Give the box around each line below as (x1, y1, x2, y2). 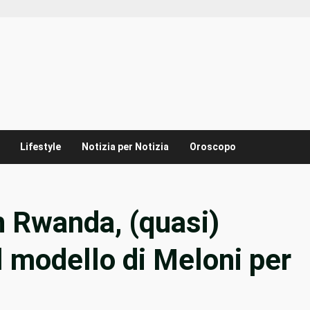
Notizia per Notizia (82, 141, 169, 153)
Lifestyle (20, 141, 61, 153)
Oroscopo (190, 141, 236, 153)
